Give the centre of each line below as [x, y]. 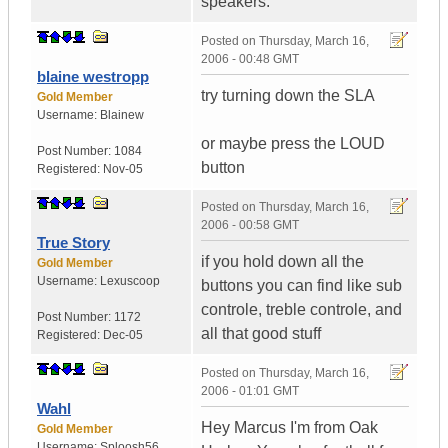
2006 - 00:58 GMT [250, 225]
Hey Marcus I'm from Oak [289, 428]
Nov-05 [123, 169]
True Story [73, 243]
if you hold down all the [282, 262]
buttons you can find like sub [301, 286]
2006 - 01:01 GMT [250, 391]
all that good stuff [261, 334]
